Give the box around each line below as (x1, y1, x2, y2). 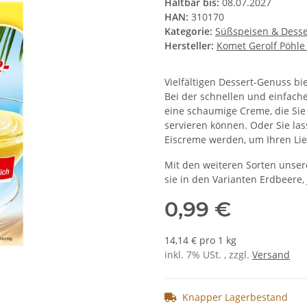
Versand (252, 248, 290, 262)
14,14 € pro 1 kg (164, 234, 236, 247)
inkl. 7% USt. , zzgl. (164, 248, 252, 262)
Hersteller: (164, 39, 214, 53)
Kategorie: (164, 25, 215, 38)
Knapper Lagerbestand (182, 291, 288, 304)
